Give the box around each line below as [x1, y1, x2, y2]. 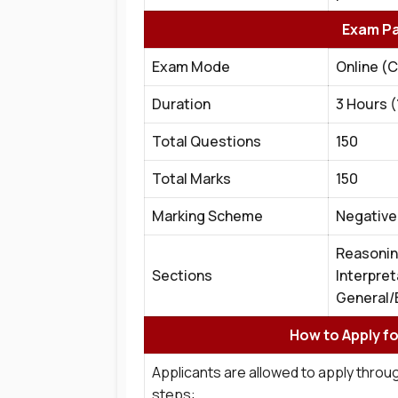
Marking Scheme [152, 206, 263, 226]
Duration [152, 94, 211, 114]
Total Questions [152, 131, 261, 151]
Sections [152, 266, 212, 285]
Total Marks [152, 169, 231, 188]
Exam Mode [152, 57, 230, 76]
